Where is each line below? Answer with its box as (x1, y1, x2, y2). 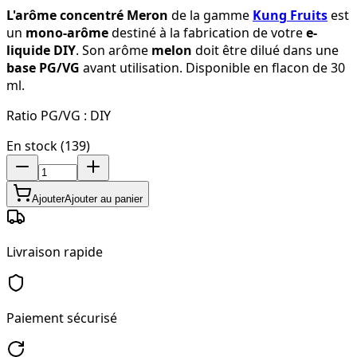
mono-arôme (25, 23, 108, 41)
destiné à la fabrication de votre (108, 23, 306, 41)
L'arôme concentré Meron (6, 6, 168, 24)
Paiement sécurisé (6, 308, 117, 327)
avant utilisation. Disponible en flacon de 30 (80, 58, 345, 76)
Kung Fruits (253, 6, 328, 24)
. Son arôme (76, 41, 151, 59)
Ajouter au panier (65, 192, 143, 205)
